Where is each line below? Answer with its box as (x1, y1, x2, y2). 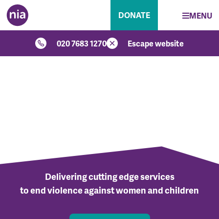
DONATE (118, 9, 150, 21)
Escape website (128, 37, 184, 49)
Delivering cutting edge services (44, 170, 175, 182)
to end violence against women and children (20, 184, 199, 196)
